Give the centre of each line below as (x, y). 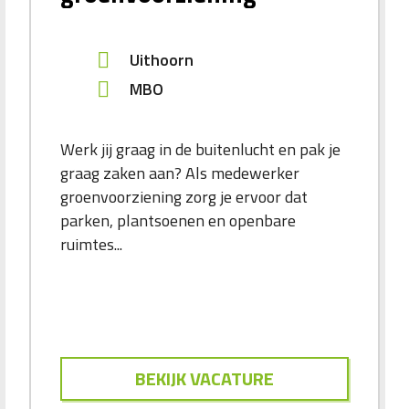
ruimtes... (91, 245)
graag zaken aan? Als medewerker (180, 173)
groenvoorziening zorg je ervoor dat (184, 197)
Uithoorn (162, 60)
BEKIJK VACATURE (204, 379)
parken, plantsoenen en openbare (178, 221)
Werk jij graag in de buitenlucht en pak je (200, 150)
